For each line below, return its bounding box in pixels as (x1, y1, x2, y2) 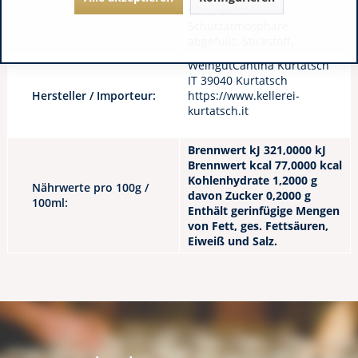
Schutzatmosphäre (187, 18, 288, 34)
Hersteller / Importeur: (31, 88, 156, 104)
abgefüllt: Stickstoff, (187, 34, 293, 50)
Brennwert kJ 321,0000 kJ (187, 142, 326, 158)
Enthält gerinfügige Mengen (187, 203, 340, 219)
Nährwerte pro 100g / (31, 180, 149, 196)
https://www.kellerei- (187, 88, 300, 104)
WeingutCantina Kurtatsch (187, 58, 329, 74)
